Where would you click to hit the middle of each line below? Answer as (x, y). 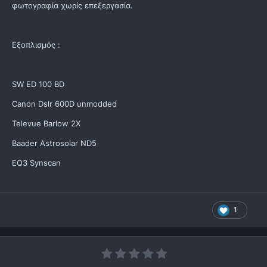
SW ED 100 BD (38, 84)
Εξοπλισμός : (36, 45)
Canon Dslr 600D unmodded (64, 104)
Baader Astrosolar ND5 (54, 143)
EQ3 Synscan (36, 163)
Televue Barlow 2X (46, 124)
